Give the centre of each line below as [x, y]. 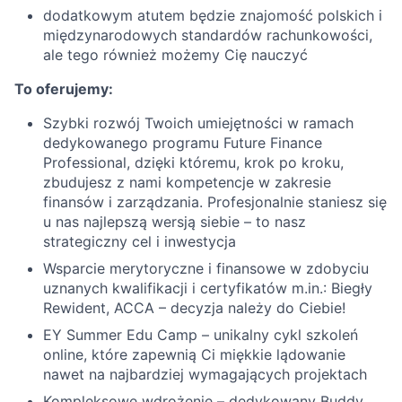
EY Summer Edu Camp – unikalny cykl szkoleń [201, 335]
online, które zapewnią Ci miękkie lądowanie [194, 354]
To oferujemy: [64, 89]
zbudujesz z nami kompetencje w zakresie [187, 182]
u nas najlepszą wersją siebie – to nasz [175, 222]
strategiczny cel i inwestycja [140, 241]
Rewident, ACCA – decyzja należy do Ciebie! [194, 308]
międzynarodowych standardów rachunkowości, [208, 35]
